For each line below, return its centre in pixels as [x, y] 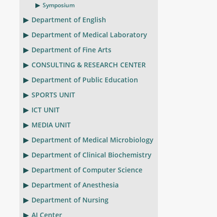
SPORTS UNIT [53, 95]
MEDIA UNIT [51, 125]
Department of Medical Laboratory [89, 35]
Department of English [69, 20]
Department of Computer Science [87, 170]
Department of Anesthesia [75, 185]
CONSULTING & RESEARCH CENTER [89, 65]
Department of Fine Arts [71, 50]
